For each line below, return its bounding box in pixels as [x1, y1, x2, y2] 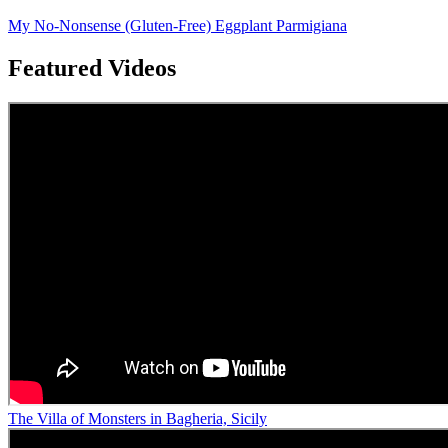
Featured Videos [8, 54, 176, 81]
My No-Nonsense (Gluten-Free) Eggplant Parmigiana [8, 16, 347, 34]
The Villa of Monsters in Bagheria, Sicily [8, 409, 267, 427]
